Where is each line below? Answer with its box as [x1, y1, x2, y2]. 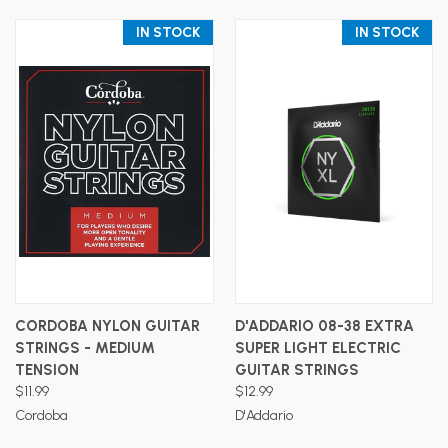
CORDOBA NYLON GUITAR [15, 316, 200, 335]
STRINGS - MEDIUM [15, 338, 155, 357]
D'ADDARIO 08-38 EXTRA [234, 316, 414, 335]
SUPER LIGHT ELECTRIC [234, 338, 401, 357]
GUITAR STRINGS [234, 360, 359, 379]
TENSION [15, 360, 79, 379]
